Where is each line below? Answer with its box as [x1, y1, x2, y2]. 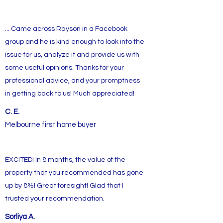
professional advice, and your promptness [5, 77, 140, 84]
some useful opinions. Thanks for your [5, 64, 124, 71]
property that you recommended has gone [5, 169, 143, 176]
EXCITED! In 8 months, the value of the [5, 156, 125, 163]
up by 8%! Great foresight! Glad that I [5, 182, 123, 189]
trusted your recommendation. [5, 195, 105, 202]
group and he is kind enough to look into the [5, 38, 144, 45]
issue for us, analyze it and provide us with [5, 51, 139, 58]
